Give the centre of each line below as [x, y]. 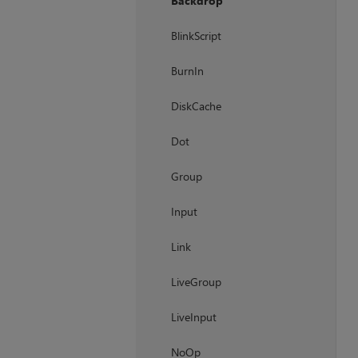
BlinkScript [196, 36]
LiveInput [193, 317]
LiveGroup [196, 282]
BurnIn [187, 71]
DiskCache [196, 106]
